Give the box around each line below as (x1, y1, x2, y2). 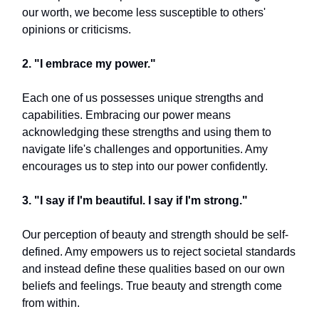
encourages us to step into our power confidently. (22, 160, 268, 172)
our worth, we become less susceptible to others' (22, 6, 266, 19)
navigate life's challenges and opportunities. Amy (22, 143, 268, 155)
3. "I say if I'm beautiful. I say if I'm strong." (22, 194, 248, 206)
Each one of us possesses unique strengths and (22, 92, 263, 104)
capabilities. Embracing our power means (22, 109, 231, 121)
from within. (22, 297, 80, 309)
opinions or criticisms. (22, 23, 131, 36)
